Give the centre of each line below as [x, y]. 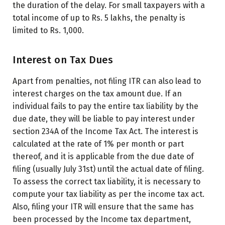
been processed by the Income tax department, [102, 219]
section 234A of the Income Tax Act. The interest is [105, 131]
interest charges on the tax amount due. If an [97, 93]
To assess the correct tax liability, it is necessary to [106, 181]
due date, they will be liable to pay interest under [104, 119]
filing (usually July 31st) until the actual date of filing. [108, 169]
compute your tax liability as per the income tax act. [108, 194]
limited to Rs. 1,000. [48, 30]
